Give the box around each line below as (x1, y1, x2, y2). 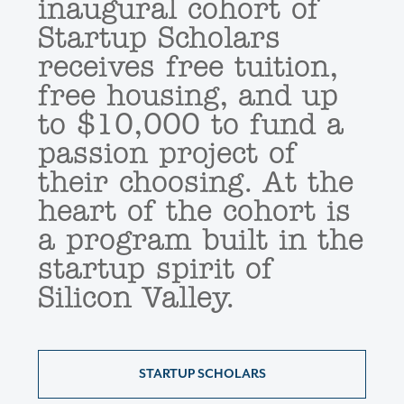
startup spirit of (38, 256, 273, 286)
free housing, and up (38, 83, 338, 113)
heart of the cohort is (38, 198, 351, 228)
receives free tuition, (38, 54, 337, 84)
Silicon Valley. (38, 285, 235, 315)
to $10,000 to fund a (38, 112, 344, 142)
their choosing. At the (38, 170, 353, 199)
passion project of (38, 141, 297, 170)
